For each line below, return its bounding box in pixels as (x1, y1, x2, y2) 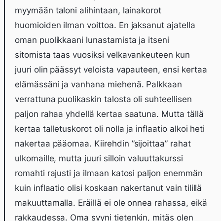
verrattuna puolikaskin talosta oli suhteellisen (15, 94, 192, 104)
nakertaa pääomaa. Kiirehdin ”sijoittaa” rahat (15, 139, 191, 148)
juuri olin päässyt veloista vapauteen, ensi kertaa (15, 65, 207, 74)
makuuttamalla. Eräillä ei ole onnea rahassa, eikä (15, 198, 207, 208)
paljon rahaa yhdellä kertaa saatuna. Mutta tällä (15, 109, 204, 119)
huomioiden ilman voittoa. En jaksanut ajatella (15, 20, 195, 30)
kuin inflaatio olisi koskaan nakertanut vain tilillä (15, 183, 202, 193)
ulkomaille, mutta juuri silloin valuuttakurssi (15, 153, 183, 163)
